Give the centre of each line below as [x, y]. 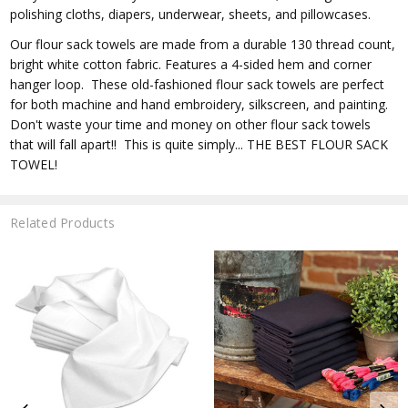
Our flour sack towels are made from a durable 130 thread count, [203, 44]
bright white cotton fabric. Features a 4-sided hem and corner [191, 64]
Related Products [63, 222]
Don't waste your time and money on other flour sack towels [191, 124]
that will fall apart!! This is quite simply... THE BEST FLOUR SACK [199, 144]
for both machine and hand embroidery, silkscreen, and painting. [201, 104]
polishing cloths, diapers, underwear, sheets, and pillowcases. [191, 14]
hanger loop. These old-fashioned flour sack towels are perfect [198, 84]
